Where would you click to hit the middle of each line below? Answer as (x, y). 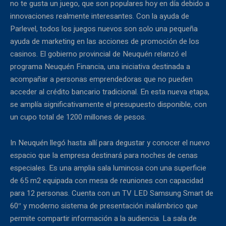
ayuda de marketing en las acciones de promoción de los (105, 42)
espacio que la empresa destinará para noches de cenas (104, 156)
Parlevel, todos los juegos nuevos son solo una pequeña (104, 29)
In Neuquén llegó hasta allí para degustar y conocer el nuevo (110, 143)
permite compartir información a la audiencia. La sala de (103, 219)
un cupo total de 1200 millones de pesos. (78, 117)
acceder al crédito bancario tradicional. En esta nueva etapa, (110, 92)
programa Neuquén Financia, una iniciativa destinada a (100, 67)
